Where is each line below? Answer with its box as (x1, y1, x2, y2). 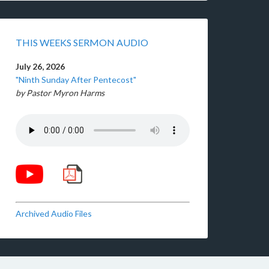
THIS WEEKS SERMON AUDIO (16, 36, 148, 48)
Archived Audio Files (16, 208, 92, 219)
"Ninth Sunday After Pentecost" (16, 74, 136, 85)
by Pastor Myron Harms (16, 87, 104, 98)
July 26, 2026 (16, 61, 65, 71)
